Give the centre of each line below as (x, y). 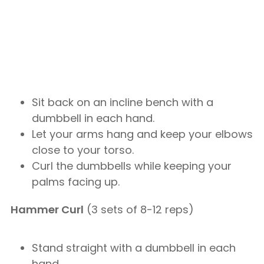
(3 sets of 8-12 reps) (139, 209)
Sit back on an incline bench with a (123, 102)
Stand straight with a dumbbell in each (134, 248)
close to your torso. (83, 150)
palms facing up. (76, 182)
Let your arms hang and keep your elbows (142, 134)
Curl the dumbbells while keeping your (132, 166)
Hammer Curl (47, 209)
